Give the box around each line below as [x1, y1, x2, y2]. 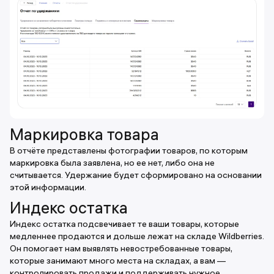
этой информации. [10, 181, 86, 193]
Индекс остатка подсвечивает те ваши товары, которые [10, 218, 239, 229]
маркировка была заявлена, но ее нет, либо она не [10, 157, 215, 168]
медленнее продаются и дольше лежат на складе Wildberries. [10, 230, 264, 242]
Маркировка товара [10, 124, 159, 144]
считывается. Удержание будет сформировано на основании [10, 169, 262, 180]
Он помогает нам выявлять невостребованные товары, [10, 242, 232, 254]
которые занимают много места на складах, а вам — [10, 254, 226, 266]
